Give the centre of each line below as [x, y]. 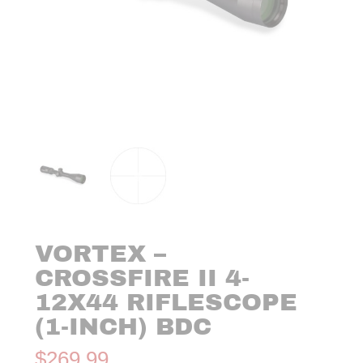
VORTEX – [101, 253]
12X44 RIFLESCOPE [167, 302]
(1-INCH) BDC [124, 326]
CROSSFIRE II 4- [143, 278]
